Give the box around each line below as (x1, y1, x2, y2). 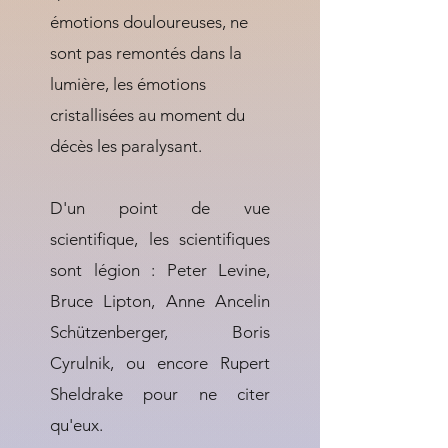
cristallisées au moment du (50, 105, 245, 125)
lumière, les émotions (50, 74, 210, 94)
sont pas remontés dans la (50, 43, 242, 63)
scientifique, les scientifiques (50, 229, 270, 249)
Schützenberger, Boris (50, 322, 270, 342)
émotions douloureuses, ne (50, 12, 248, 32)
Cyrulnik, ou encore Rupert (50, 353, 270, 373)
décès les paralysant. (50, 136, 206, 156)
